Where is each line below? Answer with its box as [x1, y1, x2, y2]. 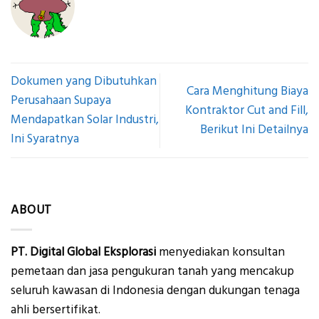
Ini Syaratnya [11, 130, 79, 148]
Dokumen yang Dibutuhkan [11, 73, 157, 90]
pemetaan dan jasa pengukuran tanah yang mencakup [11, 263, 294, 281]
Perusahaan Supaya [11, 92, 111, 110]
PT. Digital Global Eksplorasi [11, 244, 156, 261]
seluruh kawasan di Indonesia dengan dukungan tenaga [11, 282, 300, 300]
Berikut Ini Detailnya [200, 120, 308, 138]
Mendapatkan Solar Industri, [11, 111, 159, 129]
